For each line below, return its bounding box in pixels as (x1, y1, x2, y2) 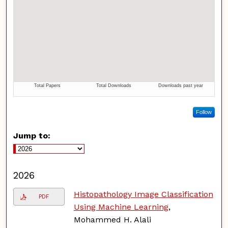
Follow (195, 108, 212, 115)
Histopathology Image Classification (73, 189, 213, 199)
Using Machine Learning (73, 202, 168, 212)
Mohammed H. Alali (73, 214, 151, 224)
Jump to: (13, 130, 51, 140)
